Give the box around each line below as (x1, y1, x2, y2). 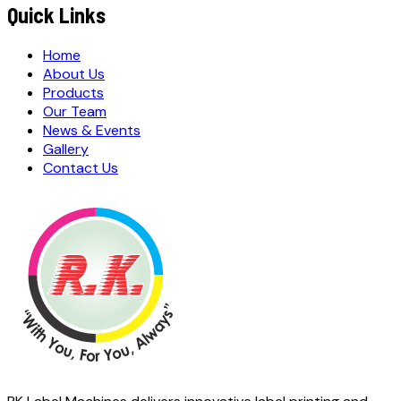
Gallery (43, 139, 89, 158)
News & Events (43, 120, 141, 140)
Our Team (43, 101, 107, 121)
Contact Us (43, 158, 118, 177)
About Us (43, 64, 105, 83)
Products (43, 82, 104, 102)
